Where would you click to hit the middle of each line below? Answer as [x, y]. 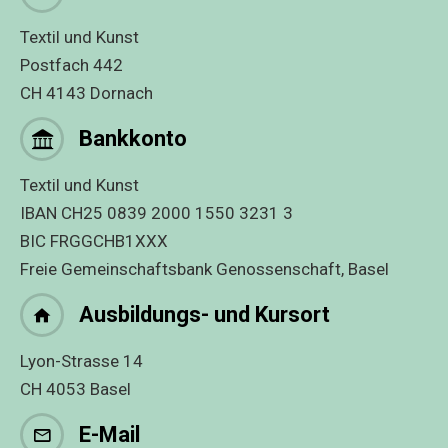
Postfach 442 [71, 64]
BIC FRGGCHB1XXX [94, 240]
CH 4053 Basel [75, 388]
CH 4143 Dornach [86, 92]
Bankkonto [133, 138]
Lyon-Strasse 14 [81, 360]
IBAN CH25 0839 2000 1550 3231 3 [156, 212]
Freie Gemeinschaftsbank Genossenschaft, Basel [204, 268]
